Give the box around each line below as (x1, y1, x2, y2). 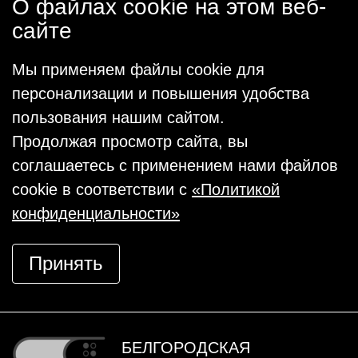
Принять (29, 253, 103, 274)
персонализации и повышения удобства (12, 85, 309, 102)
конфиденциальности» (12, 205, 180, 222)
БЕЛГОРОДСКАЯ (121, 339, 250, 356)
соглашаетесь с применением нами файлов (12, 157, 338, 174)
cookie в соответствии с (12, 181, 192, 198)
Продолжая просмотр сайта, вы (12, 133, 248, 150)
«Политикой (192, 181, 280, 198)
